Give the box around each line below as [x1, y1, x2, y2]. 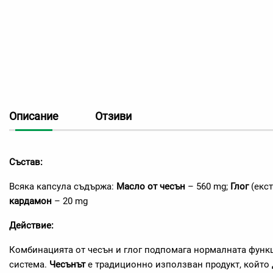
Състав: [9, 157, 43, 168]
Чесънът [49, 259, 88, 270]
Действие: [9, 220, 54, 231]
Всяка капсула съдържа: [9, 181, 116, 192]
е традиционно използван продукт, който [88, 259, 272, 270]
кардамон [9, 196, 52, 207]
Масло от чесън [116, 181, 185, 192]
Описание [9, 110, 58, 122]
